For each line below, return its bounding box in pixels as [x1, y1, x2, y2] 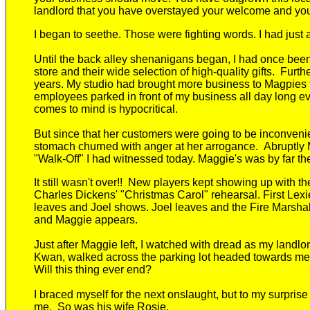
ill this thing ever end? [44, 264, 152, 275]
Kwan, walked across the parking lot [34, 251, 213, 263]
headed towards [213, 251, 292, 263]
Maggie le [78, 239, 129, 250]
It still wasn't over [34, 176, 117, 188]
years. [34, 78, 66, 90]
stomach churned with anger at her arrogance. [34, 140, 261, 152]
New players [128, 176, 192, 188]
